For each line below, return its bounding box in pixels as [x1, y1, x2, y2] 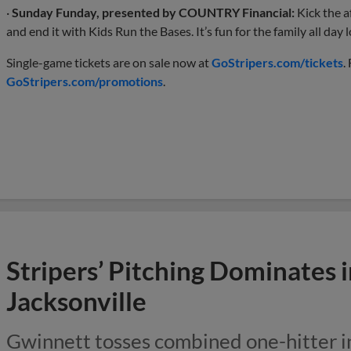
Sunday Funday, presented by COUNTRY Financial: [12, 4, 295, 20]
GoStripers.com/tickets [212, 54, 343, 70]
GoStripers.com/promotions [6, 73, 163, 89]
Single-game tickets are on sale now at [6, 54, 212, 70]
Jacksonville [6, 284, 147, 317]
